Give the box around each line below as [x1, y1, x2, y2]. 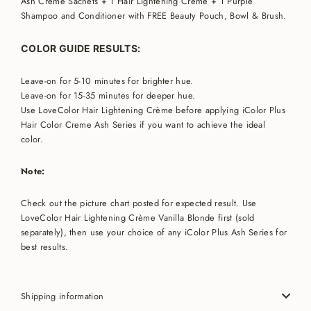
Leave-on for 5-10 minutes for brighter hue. [21, 74, 194, 87]
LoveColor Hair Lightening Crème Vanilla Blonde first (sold [21, 210, 255, 224]
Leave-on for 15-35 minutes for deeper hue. [21, 88, 196, 102]
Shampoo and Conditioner [21, 8, 126, 22]
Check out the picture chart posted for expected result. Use [21, 196, 257, 210]
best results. [21, 239, 72, 253]
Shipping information [21, 289, 104, 303]
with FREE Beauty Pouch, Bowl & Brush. [125, 8, 289, 22]
